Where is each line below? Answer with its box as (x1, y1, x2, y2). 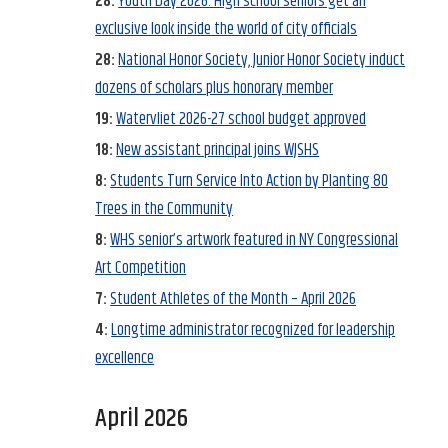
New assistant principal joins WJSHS (116, 137, 320, 164)
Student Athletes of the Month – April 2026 (110, 286, 357, 313)
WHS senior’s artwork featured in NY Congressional (110, 227, 399, 254)
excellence (95, 345, 155, 372)
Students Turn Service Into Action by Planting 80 (110, 168, 389, 195)
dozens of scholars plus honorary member (95, 75, 334, 102)
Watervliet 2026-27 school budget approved (116, 106, 367, 133)
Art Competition (95, 255, 187, 282)
